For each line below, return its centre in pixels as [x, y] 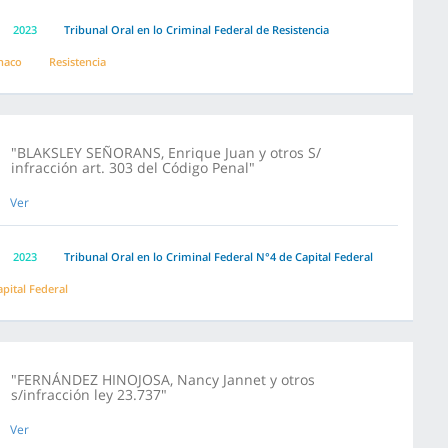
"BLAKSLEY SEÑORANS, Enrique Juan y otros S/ [166, 152]
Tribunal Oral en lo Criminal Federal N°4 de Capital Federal [218, 256]
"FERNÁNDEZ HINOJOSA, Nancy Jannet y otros [163, 379]
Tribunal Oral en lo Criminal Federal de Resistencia [196, 29]
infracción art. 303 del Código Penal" [133, 167]
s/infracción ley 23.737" [89, 394]
